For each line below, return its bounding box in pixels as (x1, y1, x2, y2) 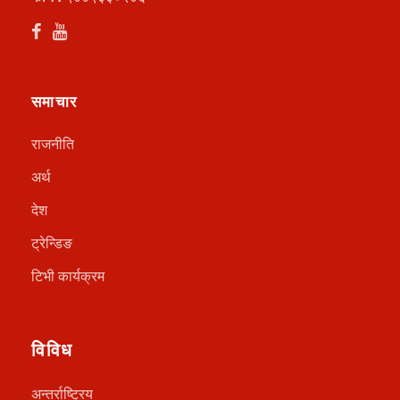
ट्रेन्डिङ (31, 235, 72, 251)
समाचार (31, 93, 78, 111)
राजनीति (31, 136, 74, 152)
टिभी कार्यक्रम (31, 268, 104, 284)
